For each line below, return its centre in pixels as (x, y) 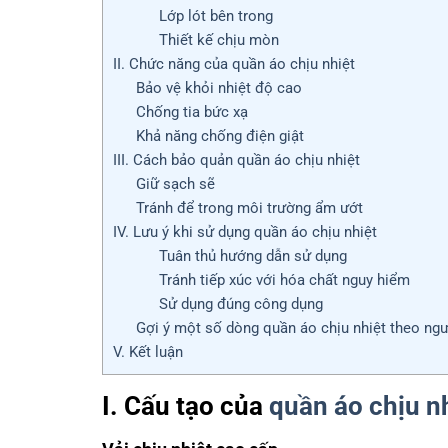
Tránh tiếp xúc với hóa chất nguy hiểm (284, 279)
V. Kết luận (148, 351)
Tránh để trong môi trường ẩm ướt (249, 207)
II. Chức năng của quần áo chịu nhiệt (234, 63)
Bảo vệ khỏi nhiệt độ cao (218, 87)
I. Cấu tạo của (185, 405)
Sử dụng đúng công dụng (240, 303)
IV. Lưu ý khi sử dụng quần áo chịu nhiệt (245, 231)
